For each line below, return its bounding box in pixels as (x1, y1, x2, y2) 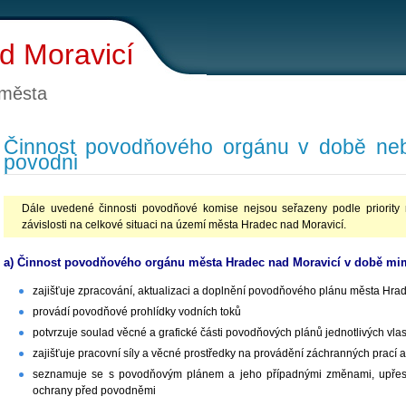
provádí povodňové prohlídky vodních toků (33, 304, 241, 318)
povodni (4, 150, 78, 174)
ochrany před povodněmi (33, 383, 156, 397)
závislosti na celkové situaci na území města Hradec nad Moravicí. (22, 218, 346, 232)
